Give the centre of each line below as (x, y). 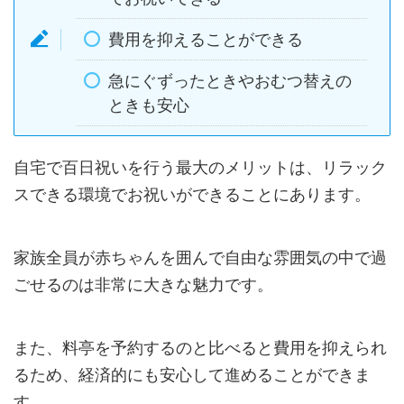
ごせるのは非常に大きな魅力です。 (143, 285)
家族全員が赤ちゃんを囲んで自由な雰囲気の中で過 (200, 258)
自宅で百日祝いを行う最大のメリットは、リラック (200, 168)
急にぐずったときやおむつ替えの (230, 81)
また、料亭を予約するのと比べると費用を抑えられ (200, 348)
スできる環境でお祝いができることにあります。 (192, 195)
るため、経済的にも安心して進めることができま (192, 375)
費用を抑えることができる (205, 40)
